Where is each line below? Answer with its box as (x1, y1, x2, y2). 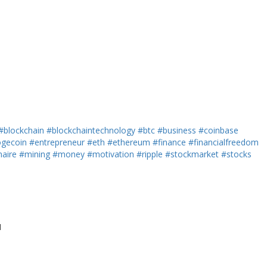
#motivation (87, 148, 134, 160)
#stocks (221, 148, 252, 160)
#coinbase (198, 124, 238, 136)
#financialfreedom (188, 136, 259, 148)
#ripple (136, 148, 163, 160)
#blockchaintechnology (46, 124, 135, 136)
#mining (19, 148, 50, 160)
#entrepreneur (29, 136, 85, 148)
